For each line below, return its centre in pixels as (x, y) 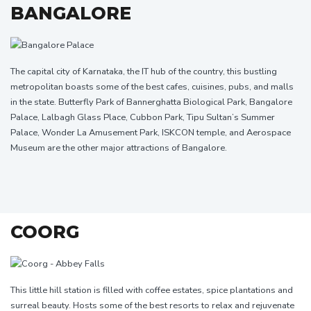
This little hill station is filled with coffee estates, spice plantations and (152, 290)
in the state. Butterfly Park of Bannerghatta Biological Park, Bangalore (151, 102)
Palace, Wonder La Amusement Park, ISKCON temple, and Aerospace (151, 132)
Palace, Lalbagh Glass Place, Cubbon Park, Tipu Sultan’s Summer (143, 117)
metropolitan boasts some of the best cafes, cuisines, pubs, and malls (152, 86)
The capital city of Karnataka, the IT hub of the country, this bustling (144, 71)
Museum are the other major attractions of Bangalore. (119, 148)
